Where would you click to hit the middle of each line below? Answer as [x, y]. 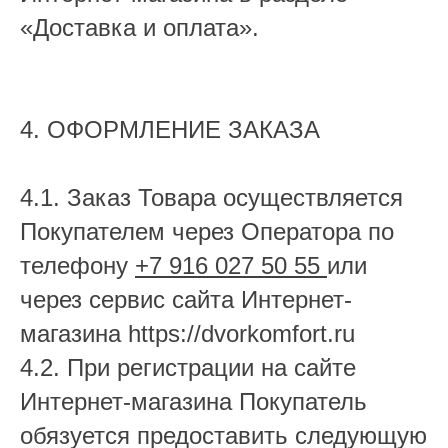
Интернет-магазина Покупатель [193, 401]
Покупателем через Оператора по [207, 231]
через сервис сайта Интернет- [186, 299]
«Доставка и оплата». [139, 27]
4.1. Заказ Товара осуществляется [211, 197]
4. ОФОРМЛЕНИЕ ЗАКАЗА [170, 129]
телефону [77, 265]
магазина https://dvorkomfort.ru [187, 333]
